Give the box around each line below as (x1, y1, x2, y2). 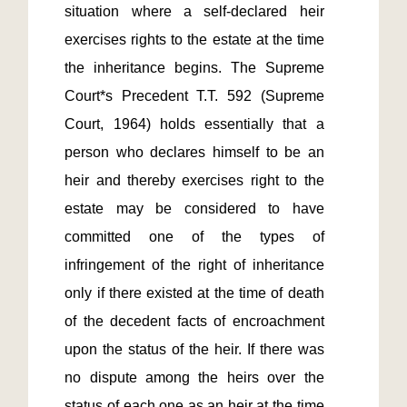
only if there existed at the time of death (65, 285, 324, 301)
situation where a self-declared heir (65, 4, 324, 19)
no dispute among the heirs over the (65, 370, 324, 385)
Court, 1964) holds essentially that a (65, 116, 324, 132)
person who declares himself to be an (65, 144, 324, 160)
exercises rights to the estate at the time (65, 32, 324, 47)
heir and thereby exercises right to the (65, 173, 324, 188)
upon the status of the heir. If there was (65, 342, 324, 357)
